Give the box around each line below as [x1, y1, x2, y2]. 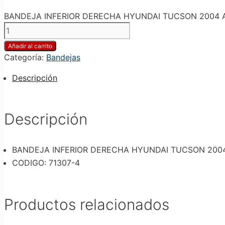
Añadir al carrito [8, 42, 52, 50]
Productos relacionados [4, 195, 169, 214]
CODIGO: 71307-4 [12, 158, 80, 168]
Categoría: [4, 52, 46, 62]
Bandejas [46, 52, 80, 62]
